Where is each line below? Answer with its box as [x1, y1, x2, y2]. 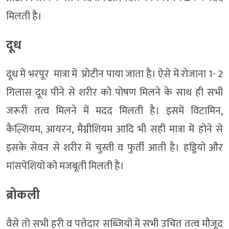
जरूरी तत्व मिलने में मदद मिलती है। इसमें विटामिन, [6, 102, 223, 120]
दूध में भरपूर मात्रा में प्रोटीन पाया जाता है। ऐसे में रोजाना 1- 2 [6, 65, 223, 83]
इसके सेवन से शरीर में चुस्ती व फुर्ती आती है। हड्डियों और [6, 139, 223, 157]
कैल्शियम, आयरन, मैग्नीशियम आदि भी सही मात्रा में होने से [6, 121, 223, 139]
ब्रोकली [6, 185, 40, 206]
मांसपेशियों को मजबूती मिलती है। [6, 157, 124, 175]
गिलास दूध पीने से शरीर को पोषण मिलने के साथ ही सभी [6, 84, 223, 102]
